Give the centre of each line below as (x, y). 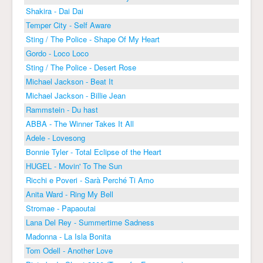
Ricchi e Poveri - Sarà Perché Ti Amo (90, 180)
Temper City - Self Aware (68, 25)
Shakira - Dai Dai (55, 11)
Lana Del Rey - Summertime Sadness (90, 222)
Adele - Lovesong (55, 138)
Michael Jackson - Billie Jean (76, 96)
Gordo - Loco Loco (57, 53)
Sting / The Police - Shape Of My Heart (93, 39)
